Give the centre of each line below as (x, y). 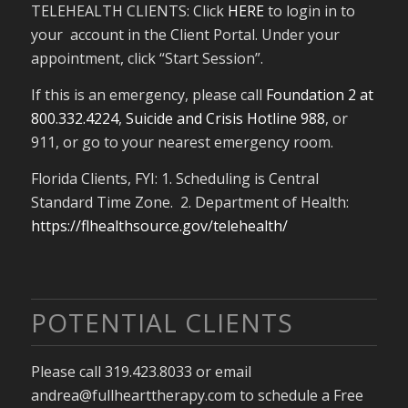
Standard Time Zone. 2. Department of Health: (189, 202)
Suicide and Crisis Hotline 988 (225, 118)
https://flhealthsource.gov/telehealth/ (159, 225)
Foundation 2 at (319, 94)
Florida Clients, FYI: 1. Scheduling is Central (174, 178)
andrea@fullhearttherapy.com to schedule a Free (197, 395)
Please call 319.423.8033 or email (141, 371)
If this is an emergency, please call (148, 94)
